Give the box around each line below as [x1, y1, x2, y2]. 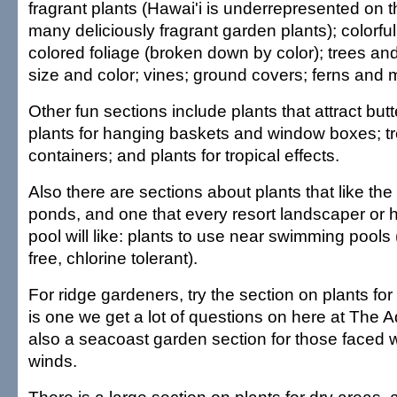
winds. [28, 351, 77, 370]
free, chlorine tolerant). [28, 248, 198, 268]
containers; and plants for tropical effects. [28, 145, 339, 165]
